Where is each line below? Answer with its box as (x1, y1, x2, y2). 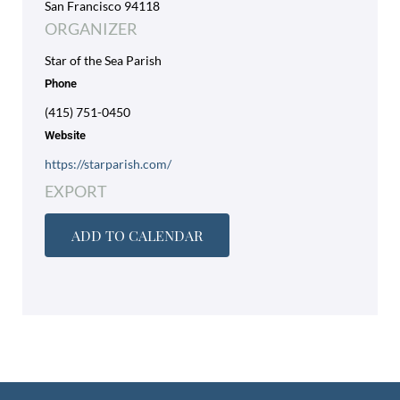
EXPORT (44, 181, 107, 202)
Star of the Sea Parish (44, 53, 162, 69)
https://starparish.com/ (44, 156, 171, 172)
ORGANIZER (44, 19, 137, 39)
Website (44, 129, 86, 143)
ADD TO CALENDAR (71, 226, 203, 246)
